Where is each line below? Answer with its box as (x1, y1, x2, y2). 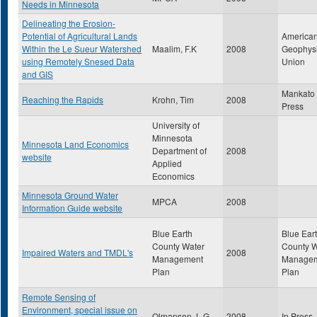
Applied (152, 157, 182, 169)
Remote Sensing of (22, 291, 96, 303)
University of (152, 119, 200, 131)
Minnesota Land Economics (22, 138, 129, 150)
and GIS (22, 68, 53, 80)
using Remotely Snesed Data (22, 55, 134, 67)
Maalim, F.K (152, 42, 197, 54)
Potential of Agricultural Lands (22, 30, 137, 42)
